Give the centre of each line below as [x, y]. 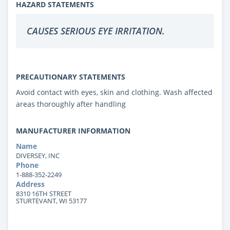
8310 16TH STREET [44, 193]
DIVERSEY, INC [38, 155]
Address [30, 184]
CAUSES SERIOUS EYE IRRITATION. [96, 31]
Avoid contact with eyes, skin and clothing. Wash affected [114, 92]
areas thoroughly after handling [71, 104]
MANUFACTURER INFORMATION [73, 130]
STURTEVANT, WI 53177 [51, 200]
